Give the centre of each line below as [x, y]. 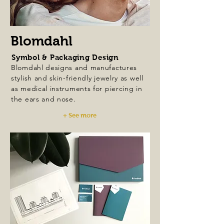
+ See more [80, 115]
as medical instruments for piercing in [77, 88]
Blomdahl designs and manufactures [74, 67]
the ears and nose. [45, 99]
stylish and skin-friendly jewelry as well [77, 78]
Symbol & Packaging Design [65, 57]
